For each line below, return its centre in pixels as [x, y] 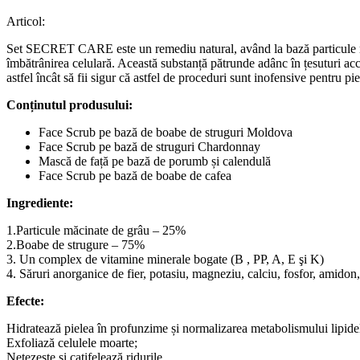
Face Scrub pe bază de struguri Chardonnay [149, 146]
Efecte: [25, 301]
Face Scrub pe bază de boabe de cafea [135, 175]
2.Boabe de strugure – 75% [76, 244]
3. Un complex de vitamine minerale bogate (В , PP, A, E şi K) [165, 259]
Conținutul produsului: [70, 104]
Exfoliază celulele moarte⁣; [72, 342]
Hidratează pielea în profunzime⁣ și [94, 328]
